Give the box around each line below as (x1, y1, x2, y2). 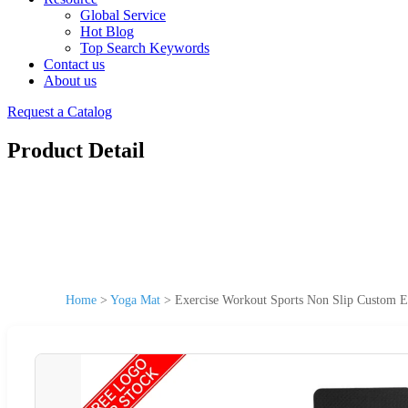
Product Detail (7, 138, 145, 162)
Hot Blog (80, 24, 134, 39)
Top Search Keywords (80, 40, 209, 56)
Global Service (80, 7, 166, 23)
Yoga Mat (110, 292, 160, 307)
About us (44, 73, 97, 88)
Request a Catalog (7, 104, 112, 119)
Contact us (44, 56, 105, 72)
